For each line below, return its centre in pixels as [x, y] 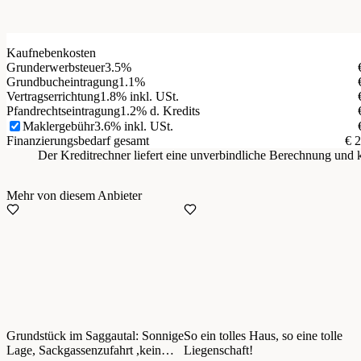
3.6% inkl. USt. [134, 126]
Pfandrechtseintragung [63, 111]
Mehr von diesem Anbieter [74, 196]
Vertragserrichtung [53, 97]
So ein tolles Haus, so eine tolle [263, 336]
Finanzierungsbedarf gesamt [78, 141]
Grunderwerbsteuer [56, 68]
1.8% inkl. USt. [139, 97]
